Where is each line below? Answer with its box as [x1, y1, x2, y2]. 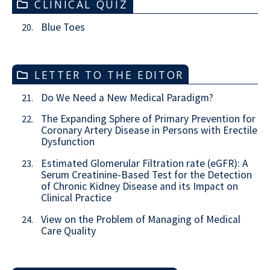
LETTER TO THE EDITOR [34, 67, 184, 82]
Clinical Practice [41, 190, 111, 204]
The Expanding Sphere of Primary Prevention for [41, 112, 256, 126]
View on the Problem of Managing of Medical [41, 212, 240, 226]
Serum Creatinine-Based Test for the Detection [41, 168, 252, 181]
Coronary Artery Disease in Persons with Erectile [41, 124, 257, 137]
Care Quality [41, 224, 96, 237]
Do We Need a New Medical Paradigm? [41, 90, 213, 104]
